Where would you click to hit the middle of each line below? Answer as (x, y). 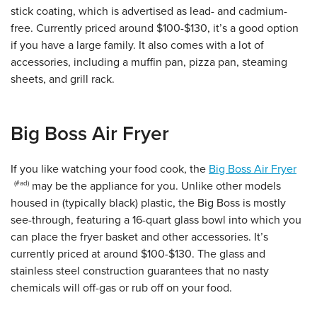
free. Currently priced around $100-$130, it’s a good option (155, 29)
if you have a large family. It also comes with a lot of (137, 46)
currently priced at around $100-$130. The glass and (138, 254)
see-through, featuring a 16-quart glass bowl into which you (156, 220)
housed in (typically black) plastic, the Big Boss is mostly (148, 203)
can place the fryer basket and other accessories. (132, 237)
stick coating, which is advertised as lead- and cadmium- (149, 12)
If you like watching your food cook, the (110, 169)
